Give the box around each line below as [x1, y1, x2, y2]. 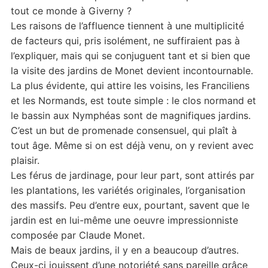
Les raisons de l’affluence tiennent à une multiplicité [10, 20, 244, 32]
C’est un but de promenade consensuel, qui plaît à [10, 124, 237, 137]
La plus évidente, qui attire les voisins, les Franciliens [10, 80, 249, 92]
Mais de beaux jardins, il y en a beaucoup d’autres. [10, 244, 239, 257]
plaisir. [10, 154, 39, 167]
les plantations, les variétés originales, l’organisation [10, 184, 245, 197]
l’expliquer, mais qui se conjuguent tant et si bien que [10, 50, 250, 62]
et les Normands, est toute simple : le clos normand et [10, 95, 256, 107]
